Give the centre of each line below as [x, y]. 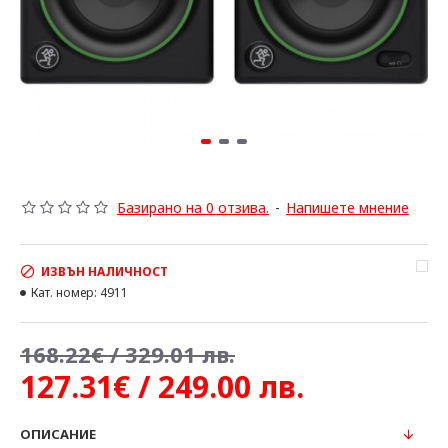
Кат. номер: [64, 292]
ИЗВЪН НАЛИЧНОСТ [104, 271]
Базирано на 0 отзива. [193, 207]
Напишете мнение [347, 207]
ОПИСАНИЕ [58, 434]
